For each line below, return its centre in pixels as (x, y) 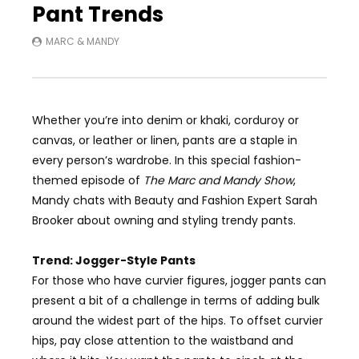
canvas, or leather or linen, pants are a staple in (165, 140)
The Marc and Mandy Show (218, 180)
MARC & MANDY (83, 41)
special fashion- (256, 160)
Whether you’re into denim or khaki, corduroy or (165, 120)
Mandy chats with (83, 200)
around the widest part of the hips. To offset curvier (177, 320)
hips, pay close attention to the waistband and (163, 340)
